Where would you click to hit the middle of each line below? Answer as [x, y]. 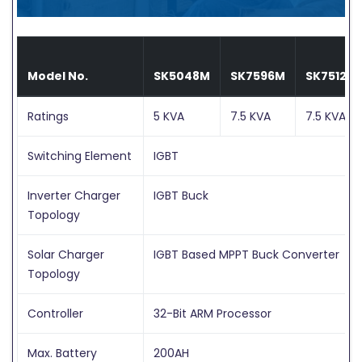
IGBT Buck [181, 195]
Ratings [48, 116]
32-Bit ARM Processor [213, 313]
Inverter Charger [74, 195]
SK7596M [258, 76]
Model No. [58, 76]
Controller [55, 313]
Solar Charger [66, 254]
